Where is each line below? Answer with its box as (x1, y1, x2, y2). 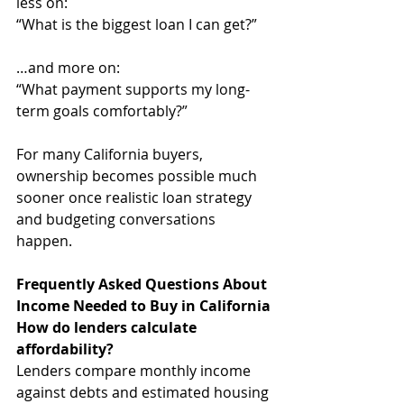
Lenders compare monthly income (16, 361, 254, 381)
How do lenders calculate (16, 317, 200, 337)
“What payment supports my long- (16, 79, 250, 99)
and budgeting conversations (16, 209, 219, 229)
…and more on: (16, 58, 120, 78)
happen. (16, 231, 72, 251)
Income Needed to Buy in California (16, 296, 271, 316)
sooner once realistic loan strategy (16, 188, 255, 207)
